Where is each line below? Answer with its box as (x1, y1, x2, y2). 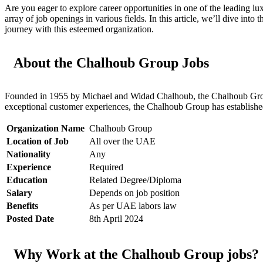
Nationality (6, 149, 50, 160)
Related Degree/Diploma (89, 175, 181, 186)
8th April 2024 (89, 214, 143, 224)
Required (89, 162, 123, 173)
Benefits (6, 201, 38, 211)
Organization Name (6, 123, 87, 134)
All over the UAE (89, 136, 156, 147)
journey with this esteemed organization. (5, 23, 154, 34)
